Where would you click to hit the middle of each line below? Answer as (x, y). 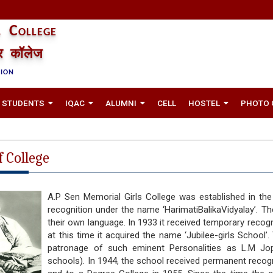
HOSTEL (204, 103)
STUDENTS (23, 103)
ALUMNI (121, 103)
